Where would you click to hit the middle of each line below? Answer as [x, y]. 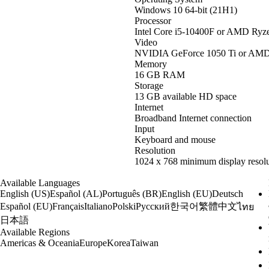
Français [68, 207]
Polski [124, 207]
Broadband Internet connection [193, 118]
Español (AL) [76, 193]
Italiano [98, 207]
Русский [153, 207]
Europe [93, 243]
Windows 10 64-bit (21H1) [186, 10]
